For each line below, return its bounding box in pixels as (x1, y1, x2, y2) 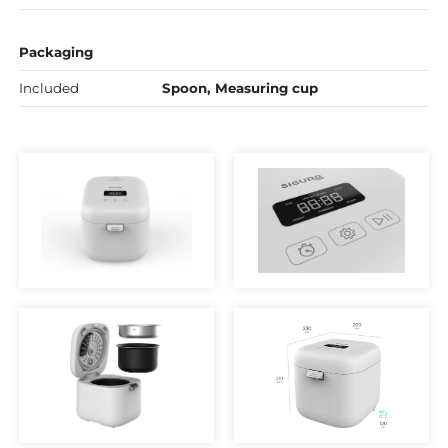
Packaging (18, 44, 93, 61)
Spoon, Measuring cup (162, 80, 319, 97)
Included (18, 80, 79, 97)
